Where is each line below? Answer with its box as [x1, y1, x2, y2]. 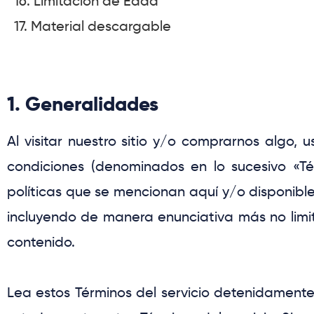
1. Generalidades [7, 92, 158, 117]
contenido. [7, 233, 75, 251]
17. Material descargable [14, 18, 171, 35]
